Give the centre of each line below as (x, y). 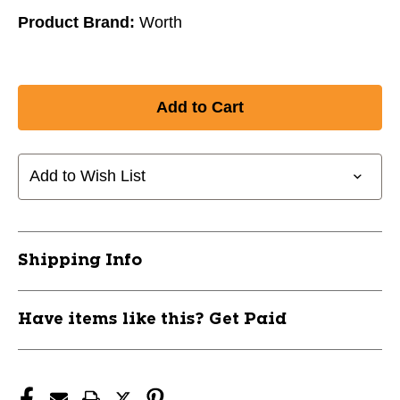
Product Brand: (76, 22)
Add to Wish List (87, 176)
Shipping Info (80, 260)
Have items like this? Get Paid (152, 319)
